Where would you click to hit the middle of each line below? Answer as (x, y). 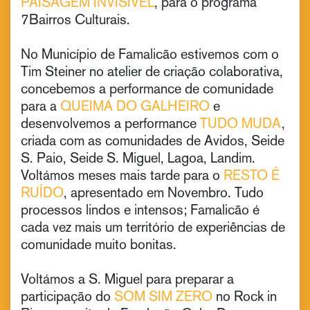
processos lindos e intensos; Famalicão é (140, 210)
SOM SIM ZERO (163, 297)
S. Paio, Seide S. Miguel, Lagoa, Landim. (138, 158)
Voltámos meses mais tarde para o (122, 175)
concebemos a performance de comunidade (147, 89)
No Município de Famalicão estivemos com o (150, 54)
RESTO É (252, 175)
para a (40, 106)
